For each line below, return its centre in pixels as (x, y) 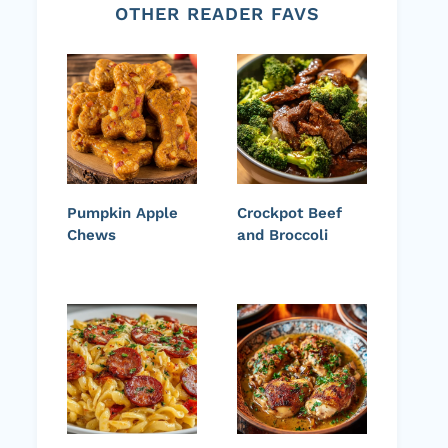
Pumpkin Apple (122, 213)
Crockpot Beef (289, 213)
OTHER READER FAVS (217, 14)
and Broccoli (282, 235)
